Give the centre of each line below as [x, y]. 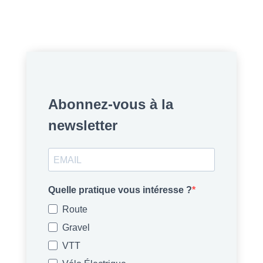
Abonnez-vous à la [110, 104]
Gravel [76, 228]
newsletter [82, 126]
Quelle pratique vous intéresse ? [120, 190]
